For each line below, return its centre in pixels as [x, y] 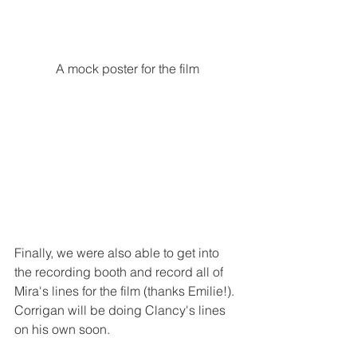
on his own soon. [62, 330]
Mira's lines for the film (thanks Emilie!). [127, 291]
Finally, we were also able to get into [118, 253]
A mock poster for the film [127, 68]
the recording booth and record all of [120, 272]
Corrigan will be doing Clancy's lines [122, 310]
